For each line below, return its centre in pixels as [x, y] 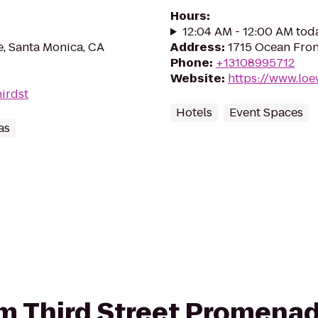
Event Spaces [266, 113]
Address [196, 47]
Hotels [194, 113]
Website [196, 78]
